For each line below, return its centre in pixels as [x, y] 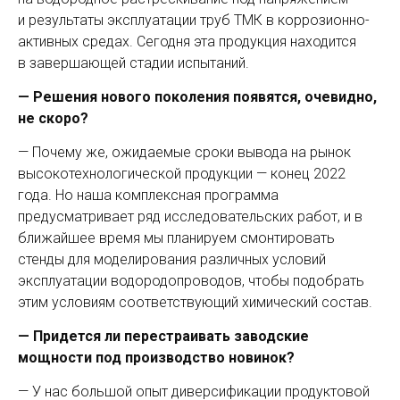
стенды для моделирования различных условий [172, 259]
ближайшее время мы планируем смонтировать [176, 238]
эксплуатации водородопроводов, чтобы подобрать [191, 281]
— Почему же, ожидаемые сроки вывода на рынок [184, 152]
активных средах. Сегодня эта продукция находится [187, 42]
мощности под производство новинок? [156, 358]
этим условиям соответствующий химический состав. [195, 302]
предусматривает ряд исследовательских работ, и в [190, 217]
